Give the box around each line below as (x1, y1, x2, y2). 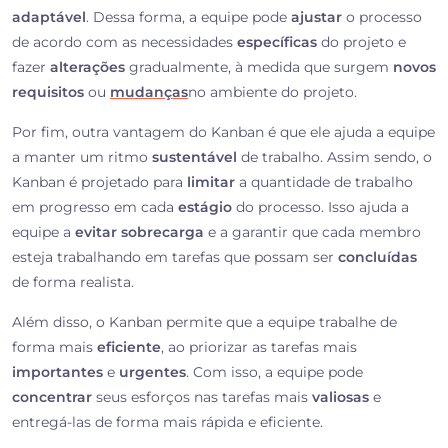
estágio (178, 198, 232, 217)
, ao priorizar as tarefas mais (161, 338, 357, 357)
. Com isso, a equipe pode (186, 363, 363, 382)
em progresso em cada (12, 198, 178, 217)
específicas (237, 33, 317, 52)
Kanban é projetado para (12, 173, 187, 192)
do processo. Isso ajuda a (232, 198, 409, 217)
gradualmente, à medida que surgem (125, 58, 393, 77)
